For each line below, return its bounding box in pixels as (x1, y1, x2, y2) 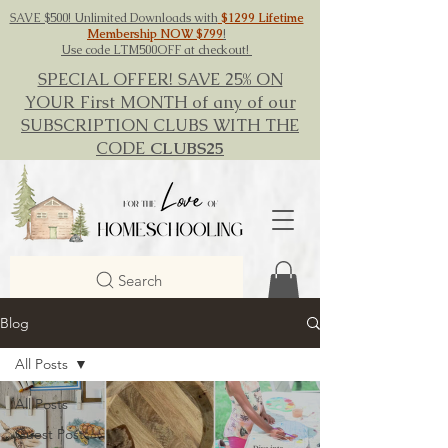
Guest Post (15, 425, 84, 444)
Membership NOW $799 (87, 26, 223, 42)
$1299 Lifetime (217, 10, 304, 26)
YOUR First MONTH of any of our (24, 91, 296, 113)
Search (117, 270, 162, 290)
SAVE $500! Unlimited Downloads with (9, 10, 218, 26)
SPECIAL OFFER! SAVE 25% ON (37, 68, 283, 90)
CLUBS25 (150, 137, 224, 159)
